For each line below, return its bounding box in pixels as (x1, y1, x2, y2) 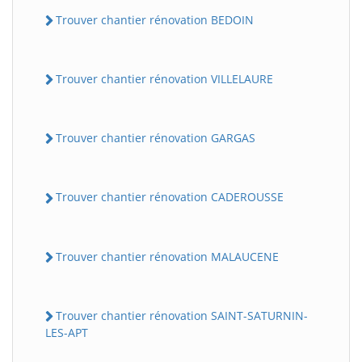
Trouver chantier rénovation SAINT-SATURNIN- (56, 307, 308, 323)
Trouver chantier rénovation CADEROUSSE (56, 189, 284, 205)
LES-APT (45, 325, 88, 340)
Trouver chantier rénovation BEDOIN (56, 11, 254, 27)
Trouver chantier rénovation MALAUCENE (56, 248, 279, 264)
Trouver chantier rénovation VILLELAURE (56, 70, 273, 86)
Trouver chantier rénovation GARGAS (56, 130, 255, 145)
